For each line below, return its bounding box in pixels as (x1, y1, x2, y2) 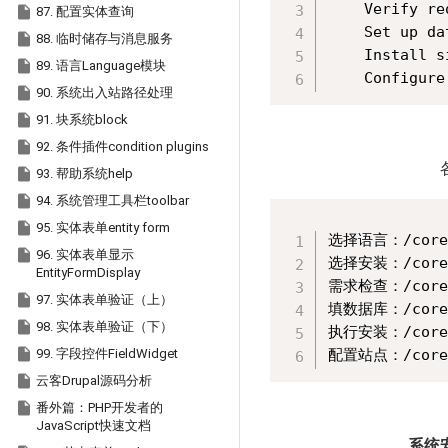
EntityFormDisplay (36, 265, 140, 280)
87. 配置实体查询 (36, 4, 134, 19)
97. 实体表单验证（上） (36, 292, 173, 307)
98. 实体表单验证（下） (36, 319, 173, 334)
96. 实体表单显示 (36, 247, 134, 262)
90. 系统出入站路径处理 (36, 85, 173, 100)
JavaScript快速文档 (36, 418, 151, 433)
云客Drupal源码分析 (36, 373, 152, 388)
